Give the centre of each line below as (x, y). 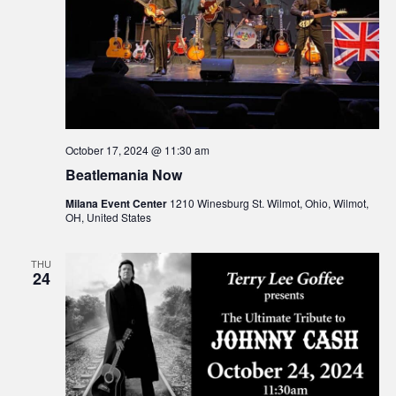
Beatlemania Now (123, 174)
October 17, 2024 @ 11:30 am (137, 149)
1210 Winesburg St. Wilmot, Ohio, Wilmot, (269, 202)
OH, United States (108, 217)
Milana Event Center (117, 203)
